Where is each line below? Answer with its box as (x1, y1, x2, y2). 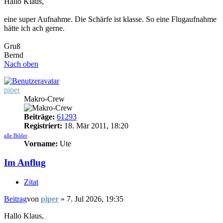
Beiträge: (24, 112, 55, 121)
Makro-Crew (24, 94, 65, 103)
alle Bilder (4, 132, 27, 138)
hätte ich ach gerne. (4, 23, 65, 32)
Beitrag (4, 195, 27, 204)
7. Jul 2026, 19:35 (67, 195, 123, 204)
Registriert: (24, 121, 62, 130)
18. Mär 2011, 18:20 (62, 121, 128, 130)
